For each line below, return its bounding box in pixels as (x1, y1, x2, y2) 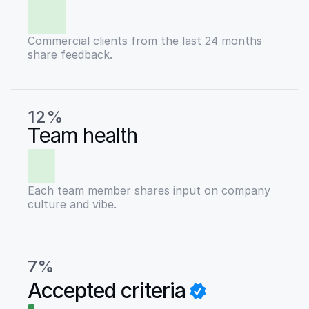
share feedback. (28, 47, 112, 61)
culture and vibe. (28, 197, 117, 211)
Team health (28, 122, 137, 148)
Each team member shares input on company (28, 183, 270, 197)
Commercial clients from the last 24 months (28, 33, 262, 48)
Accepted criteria (28, 277, 186, 303)
